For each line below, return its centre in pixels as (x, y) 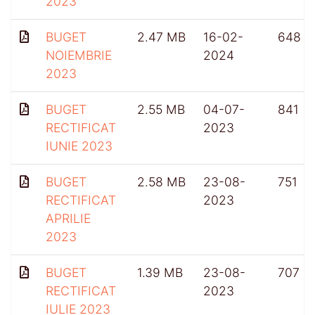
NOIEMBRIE (79, 55)
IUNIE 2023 (79, 146)
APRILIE (68, 218)
